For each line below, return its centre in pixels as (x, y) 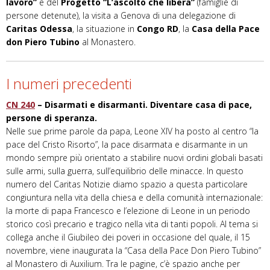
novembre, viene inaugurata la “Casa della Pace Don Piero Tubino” (133, 251)
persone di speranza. (52, 118)
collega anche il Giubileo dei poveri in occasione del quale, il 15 (128, 237)
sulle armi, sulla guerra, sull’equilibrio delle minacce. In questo (125, 171)
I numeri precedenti (69, 84)
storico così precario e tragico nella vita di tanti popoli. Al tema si (132, 224)
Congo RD (158, 29)
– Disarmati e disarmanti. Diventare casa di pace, (143, 105)
